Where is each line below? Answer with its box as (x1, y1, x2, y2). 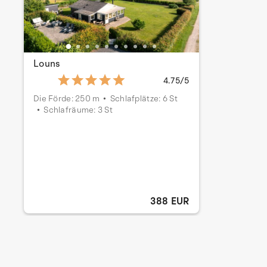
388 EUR (150, 194, 190, 208)
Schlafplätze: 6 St (110, 92, 178, 104)
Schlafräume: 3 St (44, 104, 113, 116)
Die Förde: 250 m (33, 92, 100, 104)
